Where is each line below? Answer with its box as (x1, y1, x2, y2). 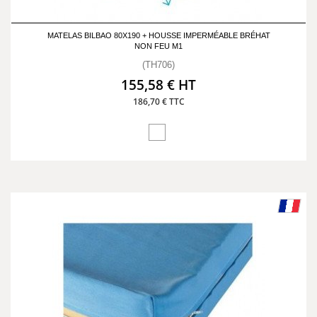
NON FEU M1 (134, 42, 183, 50)
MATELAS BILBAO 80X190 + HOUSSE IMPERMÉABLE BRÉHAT (47, 31, 270, 40)
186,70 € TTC (132, 96, 185, 108)
